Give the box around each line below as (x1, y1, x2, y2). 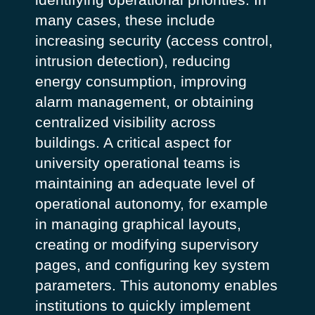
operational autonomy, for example (34, 195, 268, 212)
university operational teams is (34, 154, 240, 171)
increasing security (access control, (34, 32, 273, 49)
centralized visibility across (34, 113, 216, 130)
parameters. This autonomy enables (34, 276, 278, 293)
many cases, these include (34, 11, 215, 28)
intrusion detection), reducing (34, 52, 231, 69)
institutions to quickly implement (34, 297, 250, 314)
